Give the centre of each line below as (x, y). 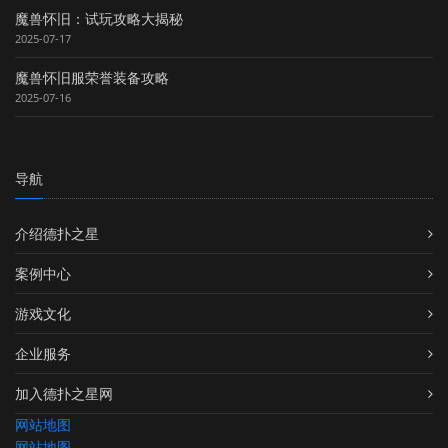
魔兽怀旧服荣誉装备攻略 (92, 78)
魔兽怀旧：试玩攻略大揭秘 (99, 19)
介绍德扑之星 (57, 234)
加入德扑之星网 (64, 394)
